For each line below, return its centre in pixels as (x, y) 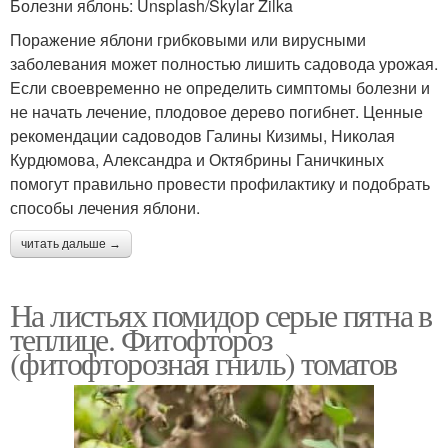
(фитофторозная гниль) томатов (203, 362)
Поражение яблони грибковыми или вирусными (188, 39)
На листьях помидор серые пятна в (221, 314)
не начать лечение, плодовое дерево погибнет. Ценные (216, 111)
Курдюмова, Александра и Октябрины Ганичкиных (197, 159)
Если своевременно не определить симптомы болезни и (220, 87)
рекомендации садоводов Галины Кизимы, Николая (202, 135)
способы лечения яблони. (105, 207)
